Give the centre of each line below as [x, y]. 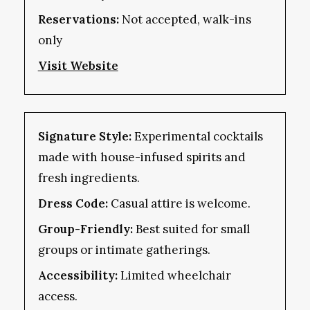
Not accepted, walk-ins [186, 20]
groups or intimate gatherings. [124, 250]
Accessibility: [77, 276]
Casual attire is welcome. [179, 204]
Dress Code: [73, 204]
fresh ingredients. [89, 178]
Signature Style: [84, 137]
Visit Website [78, 66]
